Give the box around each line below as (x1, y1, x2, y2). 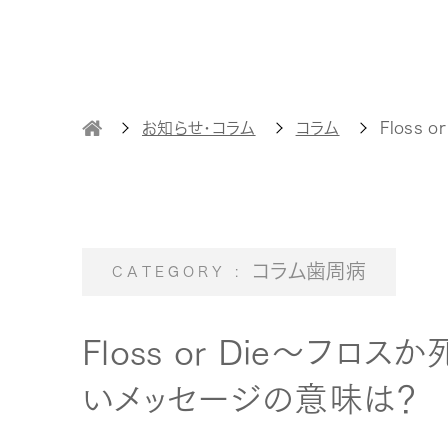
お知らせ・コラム (142, 118, 256, 138)
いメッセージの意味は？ (82, 370, 419, 423)
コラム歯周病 (252, 259, 366, 284)
